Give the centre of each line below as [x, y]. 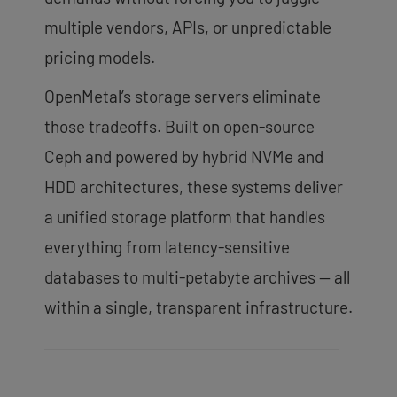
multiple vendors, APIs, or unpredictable [188, 27]
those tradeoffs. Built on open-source [179, 126]
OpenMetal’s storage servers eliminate [183, 96]
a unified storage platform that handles [185, 216]
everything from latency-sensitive [167, 246]
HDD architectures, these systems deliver [194, 186]
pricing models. [100, 57]
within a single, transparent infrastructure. [198, 307]
